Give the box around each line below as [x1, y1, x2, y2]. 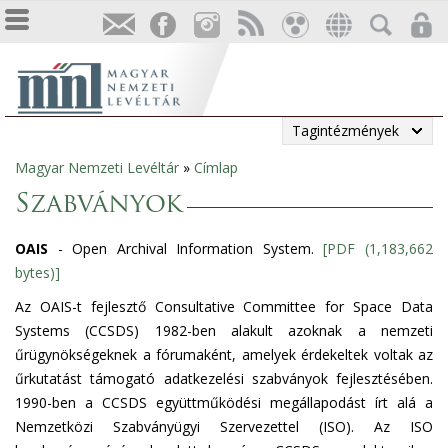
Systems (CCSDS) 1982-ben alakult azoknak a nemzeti [15, 321, 433, 340]
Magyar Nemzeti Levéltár [15, 158, 179, 177]
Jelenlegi [5, 163, 101, 191]
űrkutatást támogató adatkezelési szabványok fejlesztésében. [15, 369, 433, 388]
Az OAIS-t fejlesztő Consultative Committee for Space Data [15, 297, 433, 316]
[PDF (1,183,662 [323, 239, 434, 258]
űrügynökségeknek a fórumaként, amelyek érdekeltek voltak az [15, 345, 433, 364]
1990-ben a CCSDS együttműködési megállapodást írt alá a [15, 393, 433, 412]
